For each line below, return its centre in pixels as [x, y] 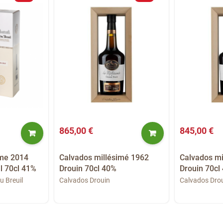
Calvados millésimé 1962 [104, 157]
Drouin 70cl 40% [88, 168]
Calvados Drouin [85, 180]
